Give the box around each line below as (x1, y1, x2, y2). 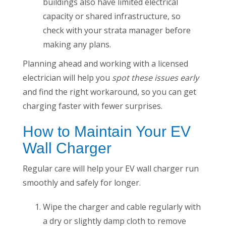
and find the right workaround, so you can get (23, 86, 196, 98)
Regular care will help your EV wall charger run (23, 163, 199, 175)
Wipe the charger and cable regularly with (43, 201, 201, 213)
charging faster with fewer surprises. (23, 100, 162, 112)
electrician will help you (23, 72, 112, 84)
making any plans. (43, 39, 111, 50)
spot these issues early (112, 72, 199, 84)
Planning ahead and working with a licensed (23, 58, 188, 70)
